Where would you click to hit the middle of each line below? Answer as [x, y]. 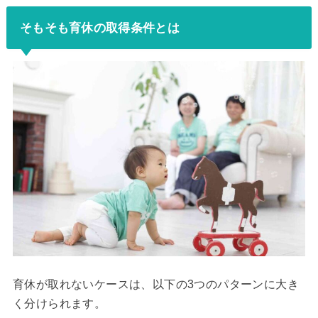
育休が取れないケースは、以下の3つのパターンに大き [155, 285]
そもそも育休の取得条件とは [99, 27]
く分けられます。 [59, 304]
